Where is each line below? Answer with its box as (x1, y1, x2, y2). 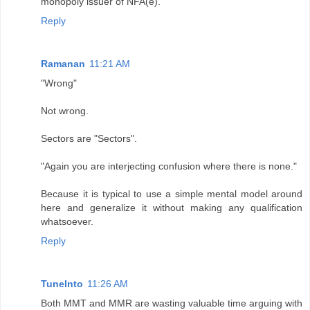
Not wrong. (41, 105, 89, 117)
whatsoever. (41, 216, 93, 228)
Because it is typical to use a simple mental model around (41, 188, 302, 200)
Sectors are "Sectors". (41, 133, 137, 145)
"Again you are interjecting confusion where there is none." (41, 161, 297, 172)
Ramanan (41, 58, 85, 70)
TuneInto (41, 278, 83, 290)
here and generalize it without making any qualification (41, 202, 302, 214)
